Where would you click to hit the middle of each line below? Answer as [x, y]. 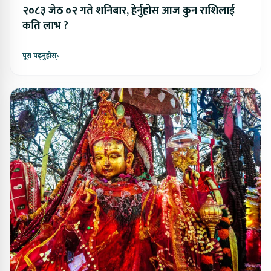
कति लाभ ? [45, 26]
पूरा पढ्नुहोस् [40, 56]
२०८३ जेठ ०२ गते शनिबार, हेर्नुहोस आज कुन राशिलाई [129, 11]
